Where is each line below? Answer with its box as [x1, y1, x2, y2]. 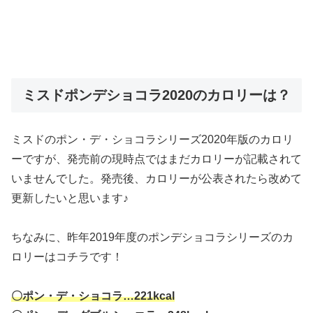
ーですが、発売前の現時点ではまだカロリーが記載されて [11, 152, 302, 165]
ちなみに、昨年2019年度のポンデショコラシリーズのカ [11, 231, 293, 243]
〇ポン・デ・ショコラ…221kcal [11, 289, 175, 302]
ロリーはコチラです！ [11, 250, 123, 263]
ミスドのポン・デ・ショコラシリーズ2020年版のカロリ [11, 133, 293, 145]
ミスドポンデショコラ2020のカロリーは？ [22, 87, 291, 103]
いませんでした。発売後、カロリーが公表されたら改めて [11, 172, 302, 184]
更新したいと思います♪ [11, 191, 129, 204]
